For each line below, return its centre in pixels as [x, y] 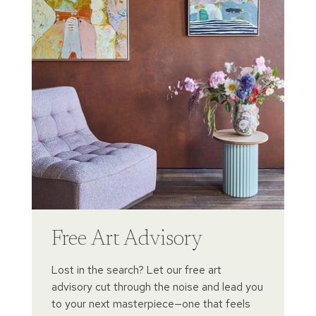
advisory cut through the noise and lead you [157, 286]
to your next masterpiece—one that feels [151, 303]
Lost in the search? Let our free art [136, 269]
